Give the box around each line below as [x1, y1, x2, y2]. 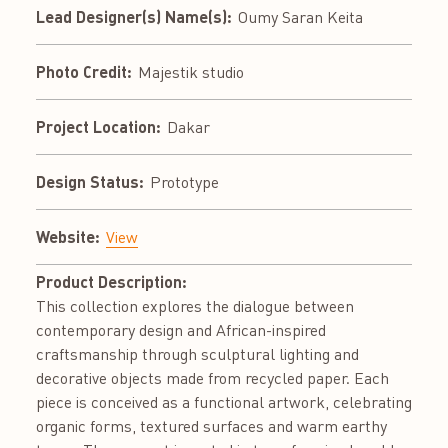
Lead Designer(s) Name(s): [36, 6, 232, 26]
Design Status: [36, 171, 144, 191]
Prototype [150, 171, 219, 192]
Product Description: [36, 271, 187, 291]
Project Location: [36, 116, 161, 136]
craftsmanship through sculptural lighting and [36, 343, 359, 364]
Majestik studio [138, 61, 244, 82]
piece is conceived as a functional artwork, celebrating [36, 391, 412, 412]
